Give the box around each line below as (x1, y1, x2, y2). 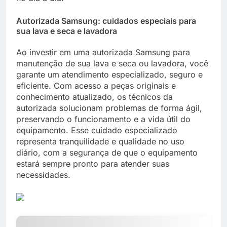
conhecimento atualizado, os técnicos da (16, 92, 173, 102)
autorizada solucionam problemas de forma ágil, (16, 103, 202, 113)
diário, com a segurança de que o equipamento (16, 147, 198, 158)
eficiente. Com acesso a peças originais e (16, 81, 176, 91)
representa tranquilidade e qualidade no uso (16, 136, 184, 147)
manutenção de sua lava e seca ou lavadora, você (16, 58, 208, 69)
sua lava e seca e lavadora (16, 25, 117, 36)
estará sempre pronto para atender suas (16, 159, 169, 169)
